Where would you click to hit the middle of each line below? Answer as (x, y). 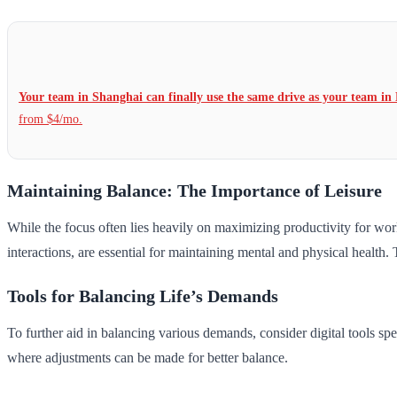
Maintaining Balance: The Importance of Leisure (195, 190)
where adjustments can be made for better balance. (148, 357)
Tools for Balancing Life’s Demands (143, 296)
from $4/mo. (51, 118)
